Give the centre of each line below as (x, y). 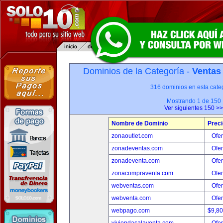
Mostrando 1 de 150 (194, 101)
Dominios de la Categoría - (137, 71)
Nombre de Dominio (140, 123)
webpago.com (131, 211)
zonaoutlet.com (132, 136)
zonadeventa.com (136, 161)
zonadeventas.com (137, 148)
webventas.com (133, 186)
